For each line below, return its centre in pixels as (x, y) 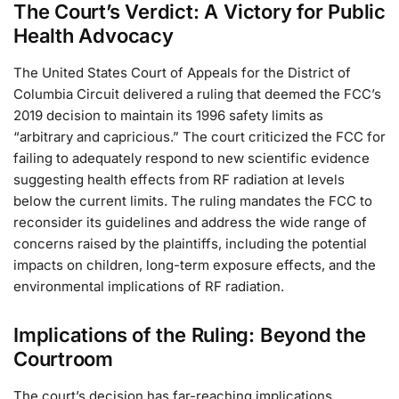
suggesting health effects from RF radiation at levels (179, 180)
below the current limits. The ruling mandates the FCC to (193, 201)
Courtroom (64, 358)
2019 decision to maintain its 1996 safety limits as (168, 116)
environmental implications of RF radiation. (149, 287)
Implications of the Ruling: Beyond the (190, 334)
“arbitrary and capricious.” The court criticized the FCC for (199, 137)
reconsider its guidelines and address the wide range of (190, 223)
